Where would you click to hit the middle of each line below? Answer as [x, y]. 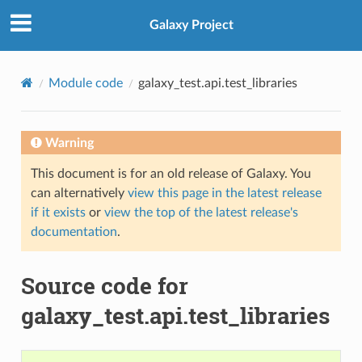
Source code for [104, 285]
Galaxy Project [192, 25]
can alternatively [79, 193]
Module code [85, 83]
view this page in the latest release [224, 193]
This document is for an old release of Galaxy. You [170, 173]
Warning [69, 143]
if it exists [58, 212]
